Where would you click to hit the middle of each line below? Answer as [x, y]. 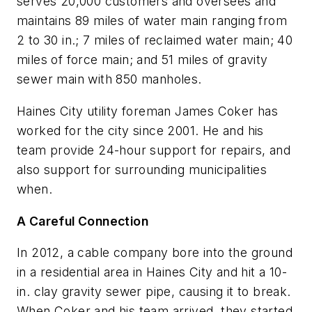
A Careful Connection [83, 221]
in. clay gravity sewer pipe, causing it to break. [154, 292]
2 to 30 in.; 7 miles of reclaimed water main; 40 [155, 40]
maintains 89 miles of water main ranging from [152, 21]
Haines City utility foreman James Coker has [148, 111]
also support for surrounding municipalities [142, 169]
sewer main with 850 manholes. [109, 79]
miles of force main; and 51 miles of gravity [142, 60]
